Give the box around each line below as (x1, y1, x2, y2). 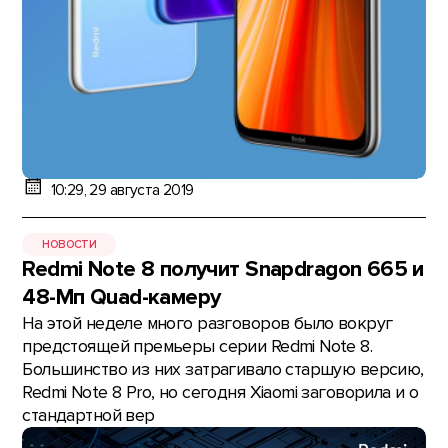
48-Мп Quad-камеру (22, 284, 221, 312)
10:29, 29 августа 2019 (50, 180, 194, 200)
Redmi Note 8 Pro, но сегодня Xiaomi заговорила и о (22, 382, 419, 404)
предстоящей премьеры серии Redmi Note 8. (22, 336, 373, 358)
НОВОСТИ (42, 237, 97, 251)
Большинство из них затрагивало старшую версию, (22, 359, 424, 381)
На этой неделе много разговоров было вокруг (22, 313, 393, 335)
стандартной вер (22, 405, 155, 427)
